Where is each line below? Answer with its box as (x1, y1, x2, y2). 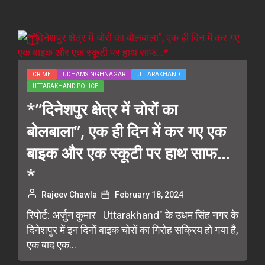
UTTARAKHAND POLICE (33, 83, 98, 89)
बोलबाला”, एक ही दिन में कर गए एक (27, 120, 226, 142)
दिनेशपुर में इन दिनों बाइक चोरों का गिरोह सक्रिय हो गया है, (27, 224, 238, 236)
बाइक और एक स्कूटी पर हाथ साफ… (27, 142, 230, 164)
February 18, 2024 (115, 190, 183, 199)
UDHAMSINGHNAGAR (63, 71, 125, 77)
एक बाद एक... (27, 238, 76, 251)
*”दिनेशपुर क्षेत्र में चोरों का (27, 98, 177, 120)
